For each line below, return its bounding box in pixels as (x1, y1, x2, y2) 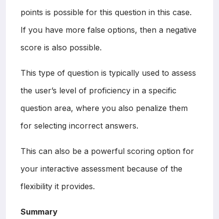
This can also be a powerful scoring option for (21, 146, 194, 156)
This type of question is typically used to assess (21, 67, 196, 78)
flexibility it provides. (21, 181, 95, 191)
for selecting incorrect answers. (21, 120, 138, 131)
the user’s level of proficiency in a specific (21, 85, 176, 95)
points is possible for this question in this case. (21, 7, 192, 17)
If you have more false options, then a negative (21, 24, 197, 35)
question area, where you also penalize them (21, 103, 188, 113)
